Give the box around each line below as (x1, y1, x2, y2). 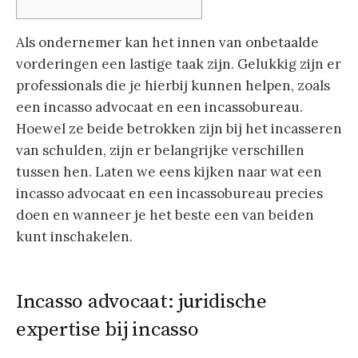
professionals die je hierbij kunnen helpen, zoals (16, 76, 330, 94)
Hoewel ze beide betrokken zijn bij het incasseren (16, 119, 342, 137)
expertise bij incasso (16, 317, 199, 343)
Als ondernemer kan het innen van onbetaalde (16, 33, 319, 51)
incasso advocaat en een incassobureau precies (16, 184, 323, 202)
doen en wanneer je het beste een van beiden (16, 205, 314, 224)
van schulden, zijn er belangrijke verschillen (16, 141, 304, 159)
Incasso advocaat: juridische (16, 289, 267, 315)
